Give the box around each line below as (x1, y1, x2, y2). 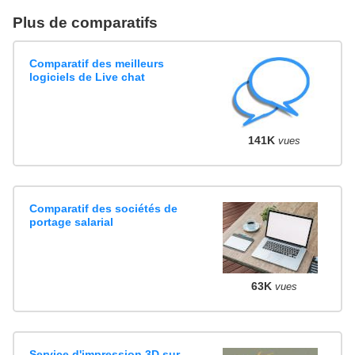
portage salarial (29, 216, 114, 229)
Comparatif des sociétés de (29, 202, 178, 216)
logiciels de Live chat (29, 70, 146, 83)
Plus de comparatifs (13, 13, 158, 31)
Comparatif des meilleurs (29, 56, 165, 70)
